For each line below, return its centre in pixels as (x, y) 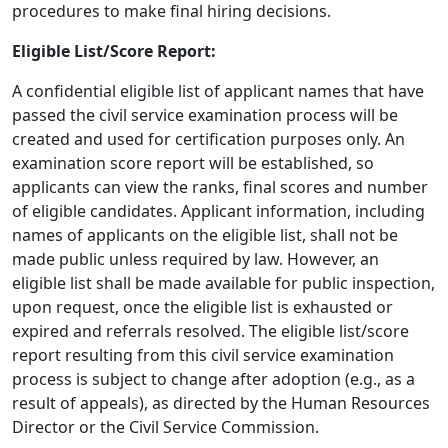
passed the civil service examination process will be (205, 115)
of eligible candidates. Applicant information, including (218, 211)
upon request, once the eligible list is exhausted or (202, 307)
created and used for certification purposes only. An (208, 139)
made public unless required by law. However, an (195, 259)
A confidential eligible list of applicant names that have (218, 91)
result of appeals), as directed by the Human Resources (221, 403)
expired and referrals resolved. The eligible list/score (210, 331)
